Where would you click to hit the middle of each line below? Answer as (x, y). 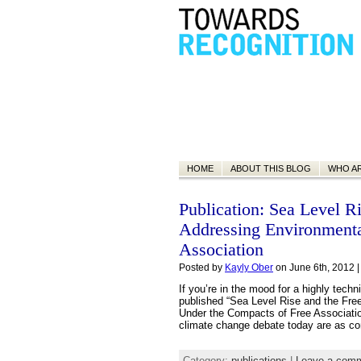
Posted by (202, 268)
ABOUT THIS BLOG (271, 168)
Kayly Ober (249, 268)
